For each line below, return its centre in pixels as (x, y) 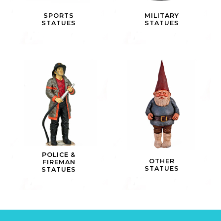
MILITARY (162, 16)
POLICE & (59, 154)
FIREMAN (59, 162)
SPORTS (59, 16)
